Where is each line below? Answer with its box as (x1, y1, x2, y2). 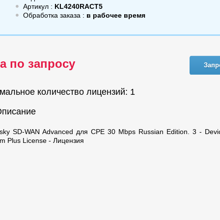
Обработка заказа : (23, 11, 86, 19)
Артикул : (23, 2, 53, 10)
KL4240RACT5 (53, 2, 103, 10)
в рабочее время (86, 11, 145, 19)
